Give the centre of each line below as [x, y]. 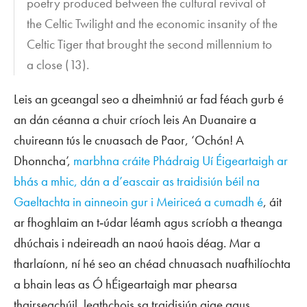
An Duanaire [214, 119]
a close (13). [58, 64]
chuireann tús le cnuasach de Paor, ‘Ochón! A [129, 140]
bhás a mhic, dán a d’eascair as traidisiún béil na [137, 181]
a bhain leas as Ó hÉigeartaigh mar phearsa [125, 284]
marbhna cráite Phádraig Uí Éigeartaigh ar [181, 160]
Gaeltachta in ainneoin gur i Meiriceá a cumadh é [138, 201]
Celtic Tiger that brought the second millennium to [150, 44]
